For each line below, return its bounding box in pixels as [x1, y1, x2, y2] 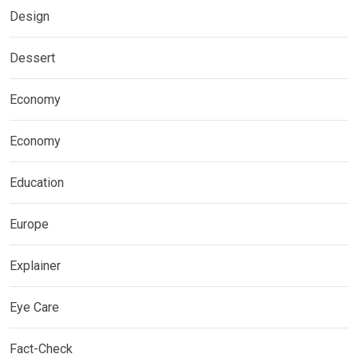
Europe [10, 216, 49, 232]
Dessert [10, 50, 55, 66]
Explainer [10, 257, 61, 273]
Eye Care [10, 299, 59, 315]
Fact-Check [10, 340, 73, 356]
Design [10, 8, 50, 24]
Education [10, 174, 64, 190]
